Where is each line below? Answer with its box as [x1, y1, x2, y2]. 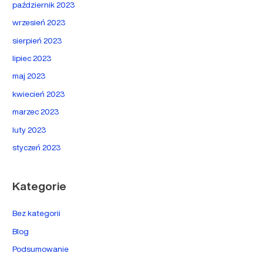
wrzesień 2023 [12, 16, 66, 29]
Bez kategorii [12, 207, 61, 220]
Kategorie [12, 178, 67, 195]
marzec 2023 [12, 106, 59, 118]
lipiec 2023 [12, 52, 52, 65]
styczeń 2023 [12, 141, 61, 154]
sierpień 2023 [12, 34, 62, 46]
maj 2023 [12, 70, 46, 82]
